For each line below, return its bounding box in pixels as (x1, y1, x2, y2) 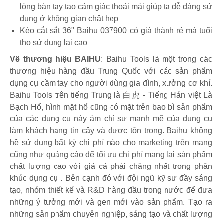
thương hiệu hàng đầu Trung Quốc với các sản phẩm (10, 67, 212, 76)
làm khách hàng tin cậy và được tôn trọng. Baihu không (10, 126, 212, 135)
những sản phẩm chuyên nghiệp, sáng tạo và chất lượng (10, 210, 212, 219)
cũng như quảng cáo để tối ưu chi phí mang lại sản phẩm (10, 150, 212, 159)
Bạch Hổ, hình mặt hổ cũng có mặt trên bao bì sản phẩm (10, 103, 212, 111)
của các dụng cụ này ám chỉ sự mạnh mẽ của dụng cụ (10, 114, 212, 123)
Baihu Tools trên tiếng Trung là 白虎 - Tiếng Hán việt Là (10, 91, 212, 100)
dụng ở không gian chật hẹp (20, 14, 118, 23)
